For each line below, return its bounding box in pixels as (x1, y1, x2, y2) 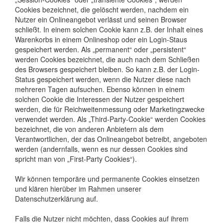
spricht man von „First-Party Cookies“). (15, 153, 137, 164)
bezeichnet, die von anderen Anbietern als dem (15, 123, 164, 134)
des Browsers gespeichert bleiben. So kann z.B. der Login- (15, 64, 200, 74)
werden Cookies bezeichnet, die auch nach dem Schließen (15, 54, 200, 64)
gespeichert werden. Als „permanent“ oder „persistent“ (15, 44, 186, 54)
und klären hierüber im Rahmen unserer (15, 183, 141, 194)
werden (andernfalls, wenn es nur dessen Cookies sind (15, 143, 188, 154)
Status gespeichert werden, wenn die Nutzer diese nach (15, 74, 191, 84)
